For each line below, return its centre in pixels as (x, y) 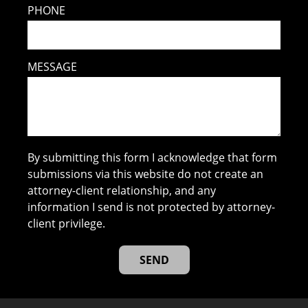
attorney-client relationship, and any (122, 190)
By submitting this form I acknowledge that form (153, 157)
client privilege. (67, 223)
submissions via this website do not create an (146, 174)
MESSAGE (53, 66)
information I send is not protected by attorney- (152, 207)
